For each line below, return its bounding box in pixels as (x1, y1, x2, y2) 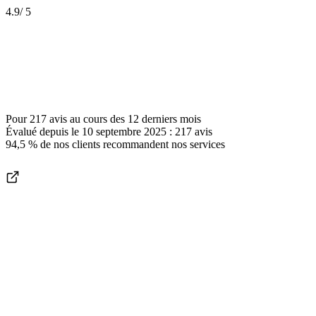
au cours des (67, 113, 128, 126)
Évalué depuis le (6, 126, 82, 138)
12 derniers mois (128, 113, 201, 126)
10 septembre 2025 (82, 126, 166, 138)
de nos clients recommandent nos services (37, 138, 225, 151)
